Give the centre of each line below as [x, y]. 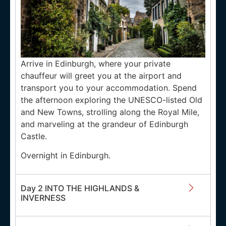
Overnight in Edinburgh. [66, 156]
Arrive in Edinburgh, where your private [96, 64]
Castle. [34, 136]
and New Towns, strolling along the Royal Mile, [110, 112]
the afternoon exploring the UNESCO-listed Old [111, 100]
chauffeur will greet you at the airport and [101, 76]
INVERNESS [43, 197]
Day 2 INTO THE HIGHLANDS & [80, 188]
